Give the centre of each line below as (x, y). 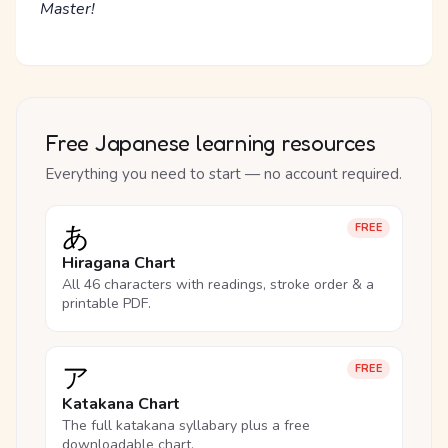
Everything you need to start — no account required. (223, 174)
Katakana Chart (121, 404)
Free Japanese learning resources (210, 142)
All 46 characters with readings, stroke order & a (218, 284)
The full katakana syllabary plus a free (186, 425)
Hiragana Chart (119, 263)
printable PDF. (106, 303)
